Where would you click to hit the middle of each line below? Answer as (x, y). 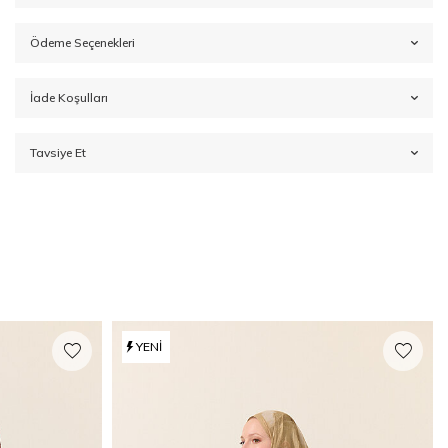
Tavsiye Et (58, 153)
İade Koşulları (69, 98)
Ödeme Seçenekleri (82, 43)
